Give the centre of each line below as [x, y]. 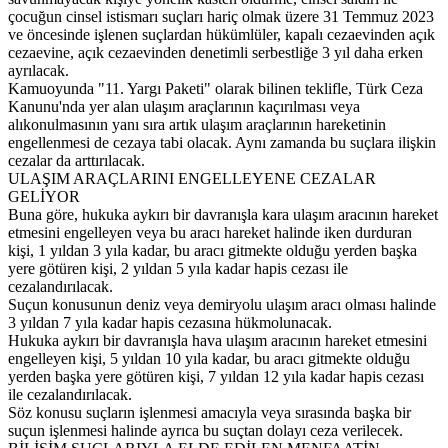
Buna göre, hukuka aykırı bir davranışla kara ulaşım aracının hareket [223, 214]
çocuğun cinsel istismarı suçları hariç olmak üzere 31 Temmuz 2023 [221, 16]
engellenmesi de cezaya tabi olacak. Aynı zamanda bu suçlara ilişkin [222, 142]
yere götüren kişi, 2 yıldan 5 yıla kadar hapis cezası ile [178, 268]
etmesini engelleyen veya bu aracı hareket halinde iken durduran [210, 232]
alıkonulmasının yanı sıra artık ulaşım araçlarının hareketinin [197, 124]
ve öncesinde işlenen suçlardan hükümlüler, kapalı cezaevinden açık [221, 34]
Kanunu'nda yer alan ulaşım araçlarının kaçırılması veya [184, 106]
